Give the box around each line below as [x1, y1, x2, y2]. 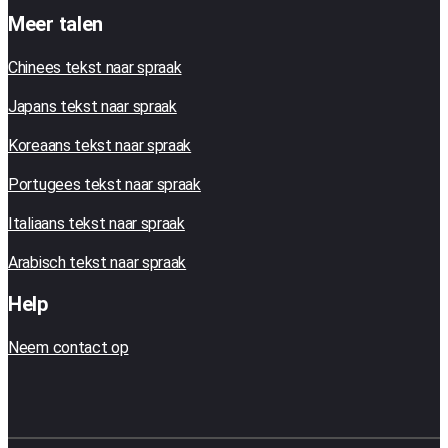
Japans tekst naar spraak [8, 97, 177, 117]
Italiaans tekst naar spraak [8, 214, 185, 234]
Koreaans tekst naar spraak [8, 136, 192, 156]
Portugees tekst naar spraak [8, 175, 201, 195]
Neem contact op [8, 338, 129, 358]
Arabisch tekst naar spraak [8, 253, 187, 273]
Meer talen [8, 12, 103, 37]
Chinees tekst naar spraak [8, 58, 182, 78]
